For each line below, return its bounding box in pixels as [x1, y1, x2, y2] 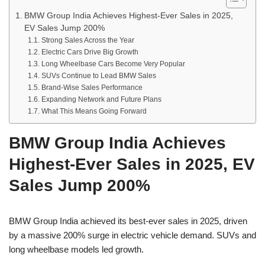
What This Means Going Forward [41, 107, 147, 116]
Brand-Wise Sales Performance [41, 83, 143, 92]
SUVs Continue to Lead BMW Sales [41, 72, 156, 80]
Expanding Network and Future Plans [41, 95, 161, 104]
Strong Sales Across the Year [41, 36, 134, 45]
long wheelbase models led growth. [9, 244, 144, 255]
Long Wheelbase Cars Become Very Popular [41, 60, 185, 69]
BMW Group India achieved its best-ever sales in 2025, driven [9, 216, 247, 227]
